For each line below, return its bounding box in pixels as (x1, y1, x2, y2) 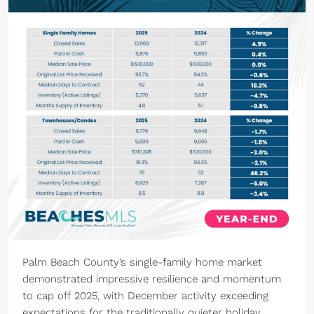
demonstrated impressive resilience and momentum (22, 273, 281, 285)
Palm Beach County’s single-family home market (22, 256, 262, 268)
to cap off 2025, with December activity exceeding (22, 289, 268, 302)
